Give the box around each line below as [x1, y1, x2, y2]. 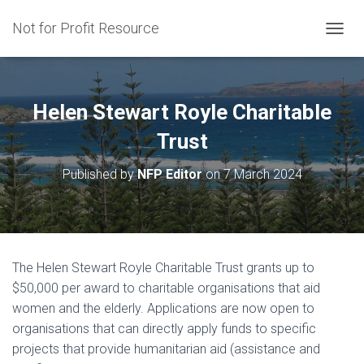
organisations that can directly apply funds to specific [12, 321, 316, 336]
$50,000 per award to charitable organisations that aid [12, 280, 320, 296]
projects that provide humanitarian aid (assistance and [12, 341, 320, 357]
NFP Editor [136, 167, 202, 182]
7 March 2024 [223, 167, 302, 182]
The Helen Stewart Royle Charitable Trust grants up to [12, 260, 314, 275]
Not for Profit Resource [12, 19, 159, 37]
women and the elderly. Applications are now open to [12, 301, 314, 316]
